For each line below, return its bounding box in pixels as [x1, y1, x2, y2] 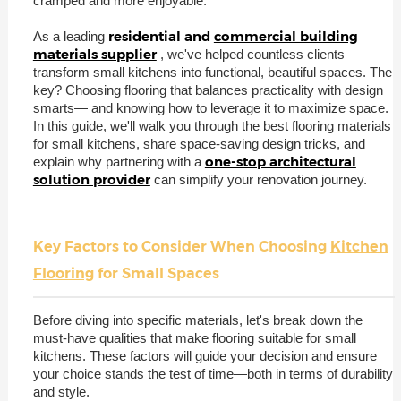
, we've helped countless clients [159, 46, 345, 62]
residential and [107, 27, 214, 45]
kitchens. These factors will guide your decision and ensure [32, 347, 377, 363]
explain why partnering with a [32, 153, 205, 169]
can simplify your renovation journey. [153, 171, 367, 187]
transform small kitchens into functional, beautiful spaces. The [32, 64, 392, 80]
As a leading [32, 28, 108, 44]
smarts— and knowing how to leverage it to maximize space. [32, 99, 388, 115]
